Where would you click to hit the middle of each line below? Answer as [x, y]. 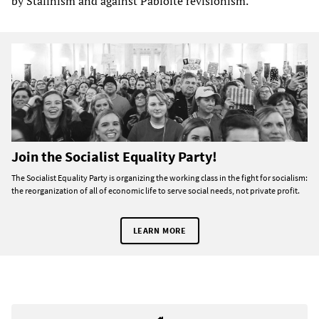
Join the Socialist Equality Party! [114, 157]
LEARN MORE [159, 231]
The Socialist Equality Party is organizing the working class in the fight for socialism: [159, 178]
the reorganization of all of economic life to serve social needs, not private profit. [156, 191]
